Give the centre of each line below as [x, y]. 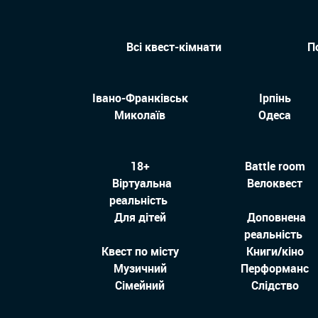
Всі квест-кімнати [174, 47]
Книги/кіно [275, 252]
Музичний [140, 269]
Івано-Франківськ [140, 98]
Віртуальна [142, 183]
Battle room [275, 166]
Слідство [275, 286]
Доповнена [276, 218]
